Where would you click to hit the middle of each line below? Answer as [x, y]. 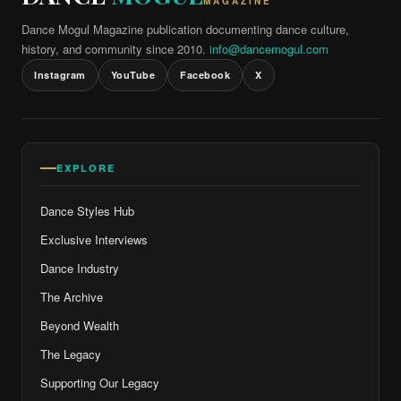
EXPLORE [86, 167]
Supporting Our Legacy [100, 382]
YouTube [132, 74]
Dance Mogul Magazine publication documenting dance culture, [185, 29]
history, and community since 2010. [115, 48]
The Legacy [71, 354]
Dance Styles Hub [87, 210]
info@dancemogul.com [269, 48]
